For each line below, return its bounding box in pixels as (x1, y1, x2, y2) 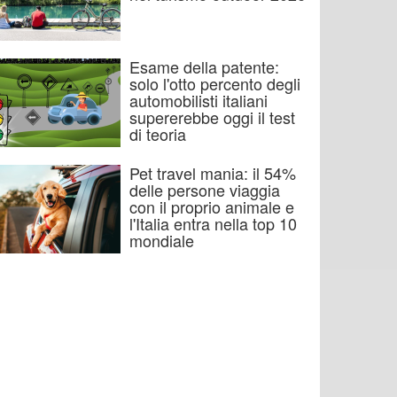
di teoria (129, 122, 186, 145)
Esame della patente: (129, 55, 279, 78)
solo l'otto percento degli (129, 72, 300, 95)
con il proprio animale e (129, 195, 294, 218)
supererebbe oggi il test (129, 105, 295, 128)
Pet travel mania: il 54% (129, 161, 296, 184)
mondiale (129, 229, 194, 252)
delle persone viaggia (129, 178, 280, 201)
